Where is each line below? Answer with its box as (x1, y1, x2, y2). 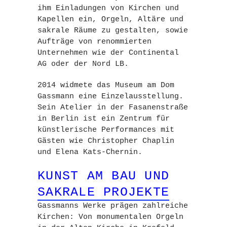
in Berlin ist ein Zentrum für (37, 115, 170, 123)
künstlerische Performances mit (37, 126, 174, 134)
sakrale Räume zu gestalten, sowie (37, 26, 188, 35)
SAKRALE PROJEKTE (37, 185, 169, 200)
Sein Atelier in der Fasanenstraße (37, 103, 188, 112)
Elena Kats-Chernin (56, 148, 138, 157)
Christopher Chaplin (88, 137, 174, 145)
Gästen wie (37, 137, 88, 145)
